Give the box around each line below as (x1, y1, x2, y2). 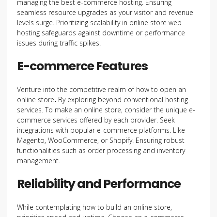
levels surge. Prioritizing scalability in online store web (17, 18, 182, 27)
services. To (17, 105, 53, 114)
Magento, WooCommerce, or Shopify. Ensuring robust (17, 136, 185, 145)
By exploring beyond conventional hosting (56, 95, 188, 104)
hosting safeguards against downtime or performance (17, 28, 185, 37)
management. (17, 156, 60, 165)
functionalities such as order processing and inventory (17, 146, 185, 155)
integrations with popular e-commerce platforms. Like (17, 125, 185, 135)
